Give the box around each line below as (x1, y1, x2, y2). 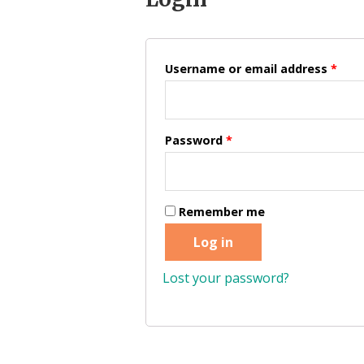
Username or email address (164, 61, 331, 77)
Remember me (178, 204, 265, 220)
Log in (193, 233, 233, 252)
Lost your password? (162, 269, 289, 288)
